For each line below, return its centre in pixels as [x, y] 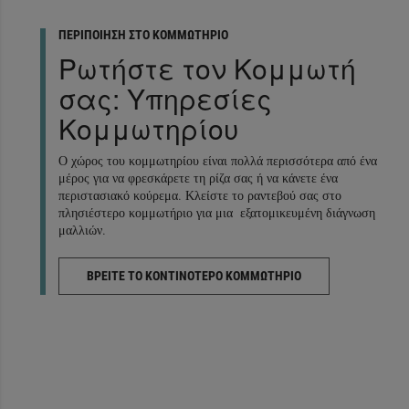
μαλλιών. [82, 230]
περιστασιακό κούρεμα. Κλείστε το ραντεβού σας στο [200, 195]
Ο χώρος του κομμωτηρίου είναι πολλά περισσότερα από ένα [218, 160]
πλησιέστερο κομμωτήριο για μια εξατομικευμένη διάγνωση [217, 212]
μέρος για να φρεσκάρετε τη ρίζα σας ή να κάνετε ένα [198, 178]
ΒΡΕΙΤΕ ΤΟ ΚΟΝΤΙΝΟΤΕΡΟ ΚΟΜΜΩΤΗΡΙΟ [194, 275]
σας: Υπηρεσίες [165, 98]
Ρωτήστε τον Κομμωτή [207, 68]
